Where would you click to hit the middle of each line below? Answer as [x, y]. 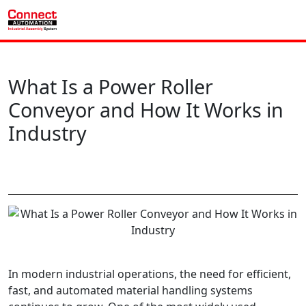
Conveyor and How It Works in [146, 110]
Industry [47, 133]
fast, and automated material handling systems [130, 291]
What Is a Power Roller [111, 87]
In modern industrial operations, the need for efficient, [150, 274]
